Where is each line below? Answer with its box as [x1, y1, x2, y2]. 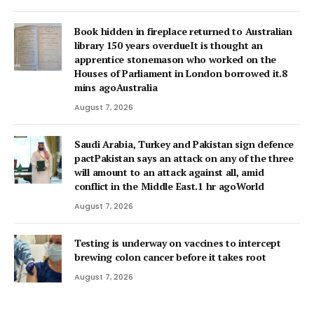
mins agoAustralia [74, 80, 158, 94]
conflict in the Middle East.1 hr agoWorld [74, 179, 264, 193]
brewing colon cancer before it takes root [74, 250, 266, 264]
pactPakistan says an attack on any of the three [74, 151, 294, 165]
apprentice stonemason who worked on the [74, 52, 277, 66]
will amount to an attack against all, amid [74, 165, 264, 179]
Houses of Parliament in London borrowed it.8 [74, 66, 287, 80]
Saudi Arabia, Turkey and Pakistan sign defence [74, 137, 294, 151]
